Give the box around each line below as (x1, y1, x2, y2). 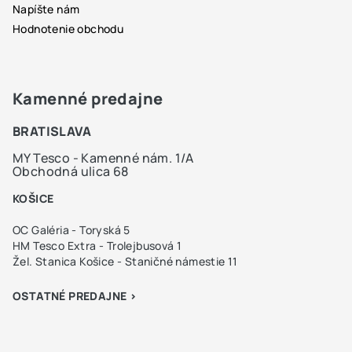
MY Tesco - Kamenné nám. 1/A (13, 148, 194, 167)
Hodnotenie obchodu (13, 20, 124, 36)
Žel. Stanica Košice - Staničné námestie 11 (13, 253, 238, 269)
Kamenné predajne (13, 87, 163, 109)
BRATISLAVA (13, 122, 91, 140)
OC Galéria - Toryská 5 (13, 222, 130, 237)
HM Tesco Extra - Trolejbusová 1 (13, 237, 182, 253)
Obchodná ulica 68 (13, 162, 129, 180)
